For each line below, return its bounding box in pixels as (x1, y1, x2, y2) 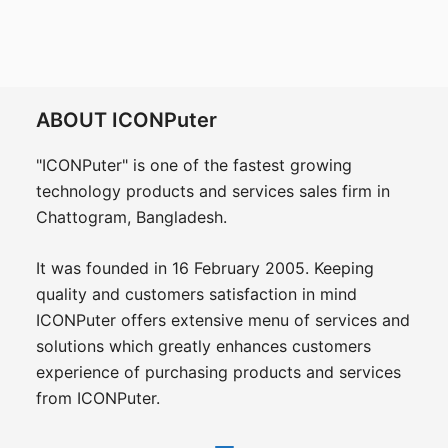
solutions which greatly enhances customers (35, 335, 371, 356)
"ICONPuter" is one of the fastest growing (35, 154, 352, 175)
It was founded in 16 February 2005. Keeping (35, 257, 374, 278)
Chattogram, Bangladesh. (35, 206, 227, 227)
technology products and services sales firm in (35, 180, 390, 201)
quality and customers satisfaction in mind (35, 283, 357, 304)
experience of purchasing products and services (35, 361, 401, 382)
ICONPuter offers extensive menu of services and (35, 309, 410, 330)
